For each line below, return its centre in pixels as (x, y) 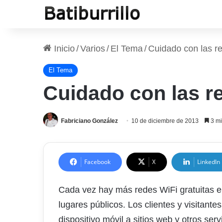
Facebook (97, 162)
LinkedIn (209, 162)
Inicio (63, 49)
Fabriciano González (89, 121)
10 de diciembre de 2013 (165, 121)
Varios (93, 49)
